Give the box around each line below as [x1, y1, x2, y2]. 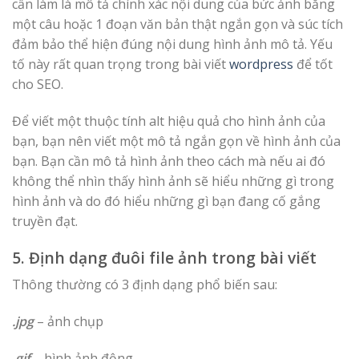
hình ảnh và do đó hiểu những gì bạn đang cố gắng [12, 192, 321, 210]
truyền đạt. [12, 212, 78, 230]
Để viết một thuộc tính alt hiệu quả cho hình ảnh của [12, 111, 325, 130]
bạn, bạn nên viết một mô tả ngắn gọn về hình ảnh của [12, 131, 341, 150]
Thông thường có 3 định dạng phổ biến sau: [12, 276, 277, 294]
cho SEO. [12, 75, 63, 94]
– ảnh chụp [34, 313, 103, 331]
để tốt [293, 55, 333, 74]
